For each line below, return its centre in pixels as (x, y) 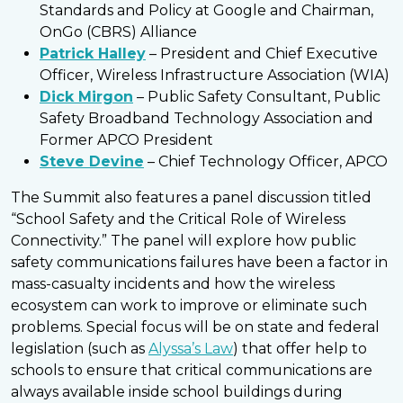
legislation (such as (80, 349)
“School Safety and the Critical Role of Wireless (178, 219)
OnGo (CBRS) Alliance (118, 32)
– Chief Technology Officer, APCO (266, 161)
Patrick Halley (93, 54)
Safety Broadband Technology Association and (206, 118)
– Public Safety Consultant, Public (257, 97)
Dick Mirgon (86, 97)
